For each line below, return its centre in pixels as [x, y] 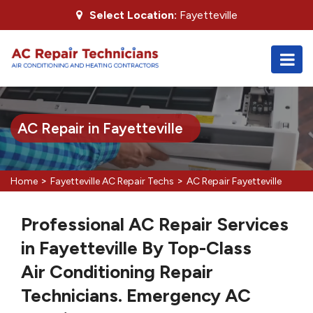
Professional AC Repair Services [155, 224]
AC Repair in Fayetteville [100, 128]
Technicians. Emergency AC [136, 296]
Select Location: [133, 15]
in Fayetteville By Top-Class [136, 248]
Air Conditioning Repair [117, 272]
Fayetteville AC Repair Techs [112, 181]
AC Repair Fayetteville [234, 181]
